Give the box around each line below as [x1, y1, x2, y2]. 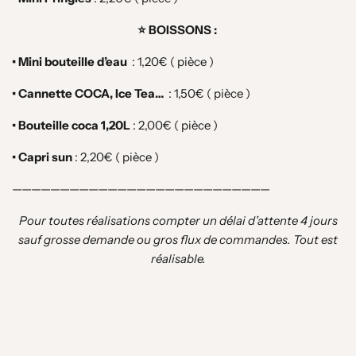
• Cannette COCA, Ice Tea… [12, 86, 166, 101]
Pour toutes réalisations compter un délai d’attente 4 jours [18, 213, 338, 228]
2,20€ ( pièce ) [78, 149, 159, 164]
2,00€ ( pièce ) [136, 118, 218, 133]
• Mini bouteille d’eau [12, 54, 130, 69]
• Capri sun [12, 149, 72, 164]
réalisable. [150, 251, 206, 266]
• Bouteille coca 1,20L [12, 118, 130, 133]
